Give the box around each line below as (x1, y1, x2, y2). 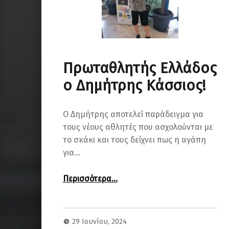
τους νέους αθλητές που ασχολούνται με (62, 122, 213, 132)
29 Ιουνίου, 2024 (72, 217, 128, 226)
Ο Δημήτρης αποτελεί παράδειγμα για (62, 109, 203, 119)
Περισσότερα (62, 173, 111, 184)
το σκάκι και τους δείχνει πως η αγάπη (62, 134, 206, 145)
